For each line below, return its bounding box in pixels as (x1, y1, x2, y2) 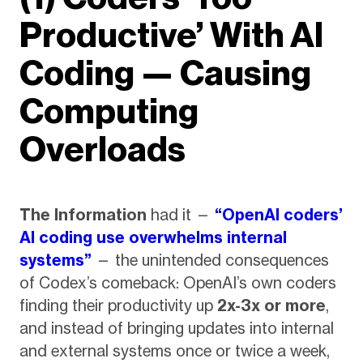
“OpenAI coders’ (214, 205, 343, 225)
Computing (19, 91, 199, 133)
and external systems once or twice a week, (19, 341, 330, 361)
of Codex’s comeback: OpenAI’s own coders (19, 273, 336, 293)
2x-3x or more (216, 296, 326, 316)
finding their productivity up (19, 296, 217, 316)
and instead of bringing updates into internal (19, 318, 334, 339)
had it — (146, 205, 215, 225)
